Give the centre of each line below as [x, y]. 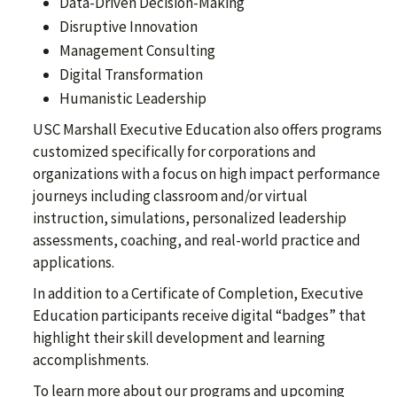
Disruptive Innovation [128, 27]
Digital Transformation [131, 74]
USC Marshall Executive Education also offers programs [207, 129]
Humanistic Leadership [133, 98]
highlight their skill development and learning [179, 338]
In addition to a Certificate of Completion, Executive [198, 293]
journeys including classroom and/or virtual [170, 196]
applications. [74, 262]
